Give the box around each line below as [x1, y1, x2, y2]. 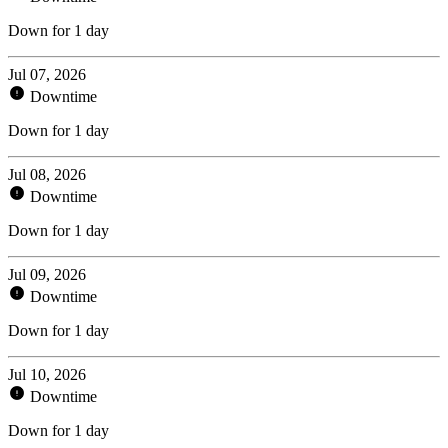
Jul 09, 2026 [8, 265, 86, 283]
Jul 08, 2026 [8, 165, 86, 183]
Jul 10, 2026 [8, 365, 86, 383]
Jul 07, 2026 [8, 65, 86, 83]
